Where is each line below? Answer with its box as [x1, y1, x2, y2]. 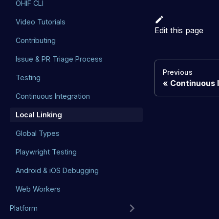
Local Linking [16, 110, 62, 119]
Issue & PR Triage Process [16, 55, 103, 64]
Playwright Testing [16, 148, 77, 156]
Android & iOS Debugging [16, 166, 99, 175]
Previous [163, 67, 193, 76]
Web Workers [16, 185, 61, 194]
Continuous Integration [16, 92, 90, 101]
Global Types [16, 129, 60, 138]
